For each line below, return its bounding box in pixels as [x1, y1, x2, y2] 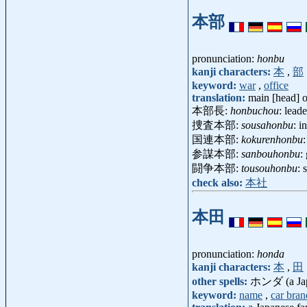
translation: [192, 91, 248, 103]
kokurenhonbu [241, 133, 303, 145]
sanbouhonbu [241, 147, 300, 160]
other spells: [192, 275, 250, 287]
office [264, 79, 288, 91]
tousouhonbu [241, 162, 297, 174]
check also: [192, 176, 245, 188]
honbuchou [230, 104, 279, 116]
